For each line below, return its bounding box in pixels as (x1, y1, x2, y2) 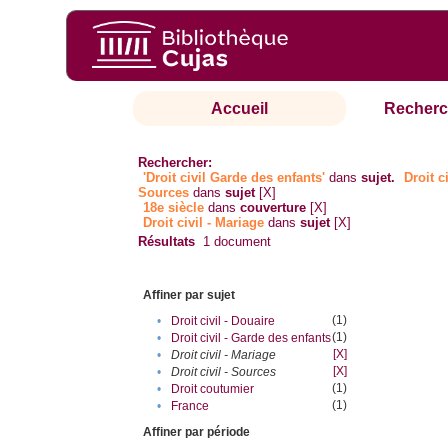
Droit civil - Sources (171, 365, 277, 380)
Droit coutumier (171, 382, 255, 397)
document (210, 234, 272, 250)
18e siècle (143, 200, 205, 216)
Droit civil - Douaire (171, 314, 276, 329)
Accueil (211, 100, 269, 118)
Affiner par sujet (143, 288, 236, 303)
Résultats (138, 234, 196, 250)
